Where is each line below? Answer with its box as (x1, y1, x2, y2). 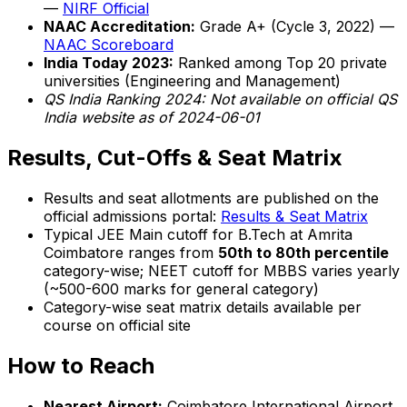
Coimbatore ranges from (44, 243, 218, 262)
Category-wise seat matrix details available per (44, 297, 362, 316)
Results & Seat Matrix (221, 206, 368, 225)
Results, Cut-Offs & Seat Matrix (7, 144, 342, 172)
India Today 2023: (44, 54, 174, 73)
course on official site (44, 315, 191, 334)
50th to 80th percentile (218, 243, 389, 262)
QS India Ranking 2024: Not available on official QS (44, 90, 397, 109)
